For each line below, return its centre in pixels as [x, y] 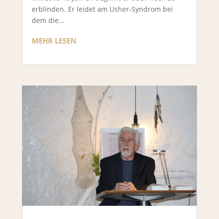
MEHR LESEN [54, 41]
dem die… [48, 21]
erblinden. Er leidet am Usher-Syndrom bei [102, 9]
